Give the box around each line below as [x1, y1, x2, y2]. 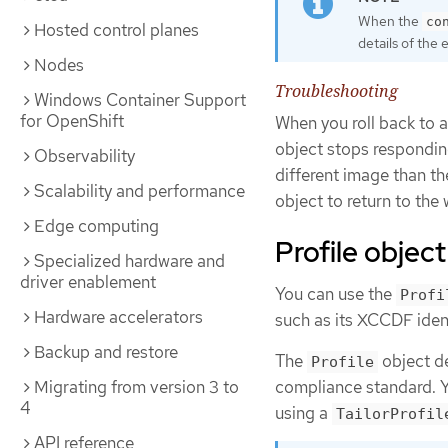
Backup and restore [34, 341, 178, 363]
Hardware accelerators [34, 306, 203, 328]
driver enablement [20, 271, 156, 293]
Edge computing [34, 215, 159, 237]
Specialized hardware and [34, 250, 225, 272]
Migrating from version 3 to [34, 376, 239, 398]
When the [358, 11, 422, 30]
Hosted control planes [34, 19, 199, 41]
